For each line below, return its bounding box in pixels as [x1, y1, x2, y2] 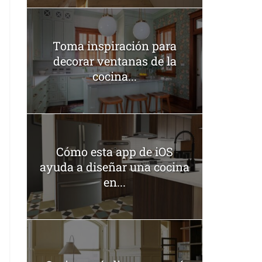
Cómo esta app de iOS [56, 143, 173, 159]
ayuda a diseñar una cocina [40, 158, 189, 174]
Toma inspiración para [53, 37, 177, 53]
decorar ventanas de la [53, 53, 177, 68]
